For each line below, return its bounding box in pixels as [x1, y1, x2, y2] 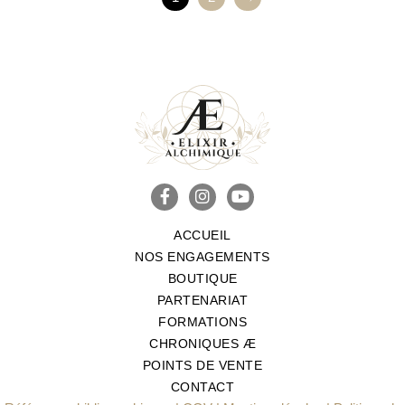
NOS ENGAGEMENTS [135, 249, 270, 264]
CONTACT [170, 379, 235, 394]
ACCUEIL [174, 227, 231, 242]
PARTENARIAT [156, 292, 249, 307]
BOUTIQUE [167, 270, 238, 286]
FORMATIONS [158, 314, 247, 329]
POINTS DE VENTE [142, 357, 263, 372]
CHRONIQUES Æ [149, 335, 256, 351]
